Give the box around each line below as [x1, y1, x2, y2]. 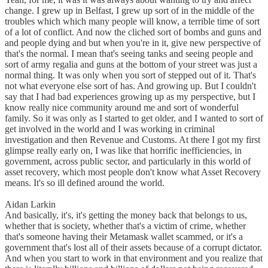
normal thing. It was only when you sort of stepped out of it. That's [5, 70, 256, 81]
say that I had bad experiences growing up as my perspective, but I [5, 92, 255, 102]
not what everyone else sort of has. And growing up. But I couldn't [5, 81, 256, 92]
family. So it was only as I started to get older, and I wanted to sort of [5, 113, 263, 124]
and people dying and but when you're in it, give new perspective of [5, 38, 261, 48]
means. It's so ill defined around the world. [5, 178, 165, 188]
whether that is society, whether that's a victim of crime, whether [5, 221, 246, 232]
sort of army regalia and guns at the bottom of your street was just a [5, 59, 257, 70]
